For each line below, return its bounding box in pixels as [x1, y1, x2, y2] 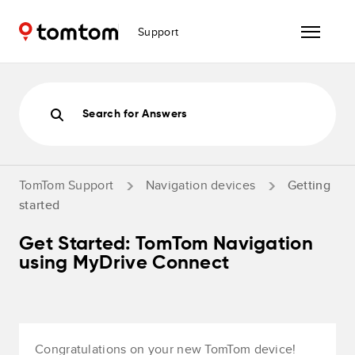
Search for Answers [82, 109, 188, 120]
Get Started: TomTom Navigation [19, 235, 313, 254]
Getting [287, 175, 330, 194]
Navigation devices [145, 175, 256, 194]
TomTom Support [19, 175, 114, 194]
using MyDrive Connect [19, 254, 230, 273]
